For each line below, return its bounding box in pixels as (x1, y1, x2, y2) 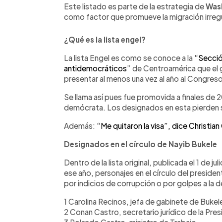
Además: (64, 120, 97, 130)
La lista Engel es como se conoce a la (64, 53, 194, 62)
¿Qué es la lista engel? (64, 34, 146, 44)
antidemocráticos (64, 63, 127, 73)
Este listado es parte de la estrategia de (64, 1, 204, 11)
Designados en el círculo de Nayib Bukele (64, 139, 217, 149)
